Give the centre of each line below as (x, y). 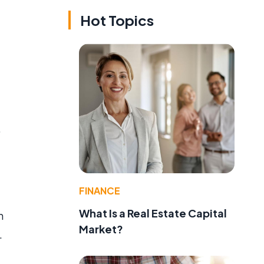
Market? (101, 229)
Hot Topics (117, 20)
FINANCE (100, 190)
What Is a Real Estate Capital (153, 213)
